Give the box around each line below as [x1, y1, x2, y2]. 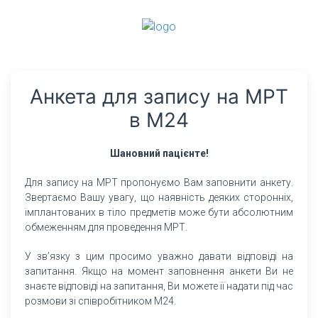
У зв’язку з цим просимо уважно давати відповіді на [25, 250, 293, 262]
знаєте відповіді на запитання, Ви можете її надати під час [25, 280, 293, 292]
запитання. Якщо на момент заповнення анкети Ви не [25, 265, 293, 277]
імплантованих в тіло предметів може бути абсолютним [25, 206, 293, 218]
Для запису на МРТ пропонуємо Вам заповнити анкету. [25, 176, 293, 188]
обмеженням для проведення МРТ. [25, 221, 187, 233]
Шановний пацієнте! [109, 147, 209, 159]
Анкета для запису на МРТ [30, 84, 288, 109]
